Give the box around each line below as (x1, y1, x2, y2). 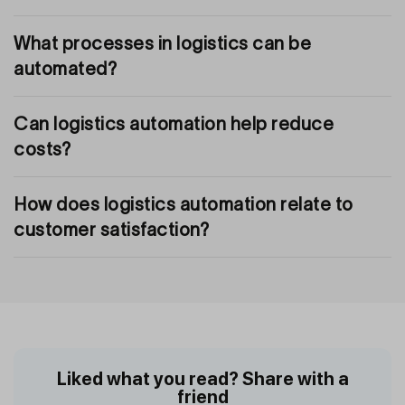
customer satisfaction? (14, 219, 209, 240)
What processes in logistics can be (14, 33, 311, 53)
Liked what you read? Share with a (56, 367, 349, 390)
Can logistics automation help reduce (14, 113, 334, 134)
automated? (14, 58, 117, 79)
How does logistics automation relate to (14, 193, 353, 214)
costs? (14, 138, 71, 159)
